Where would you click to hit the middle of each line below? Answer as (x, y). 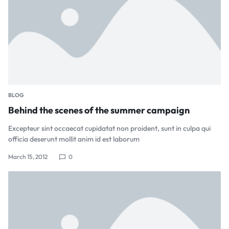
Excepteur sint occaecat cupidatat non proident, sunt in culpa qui (109, 129)
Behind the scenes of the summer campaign (99, 110)
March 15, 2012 (28, 157)
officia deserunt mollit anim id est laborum (74, 139)
